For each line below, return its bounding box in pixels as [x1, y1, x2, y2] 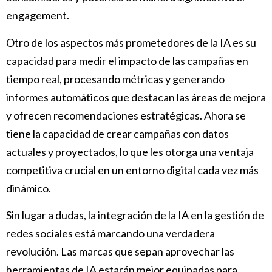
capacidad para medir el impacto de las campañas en [6, 53, 248, 67]
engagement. [6, 8, 69, 22]
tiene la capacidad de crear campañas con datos [6, 126, 229, 140]
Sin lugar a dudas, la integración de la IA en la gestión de [6, 208, 264, 222]
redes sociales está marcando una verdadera [6, 226, 215, 240]
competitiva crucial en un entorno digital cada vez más [6, 163, 259, 177]
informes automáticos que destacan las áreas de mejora [6, 90, 266, 104]
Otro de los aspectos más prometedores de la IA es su [6, 35, 256, 49]
